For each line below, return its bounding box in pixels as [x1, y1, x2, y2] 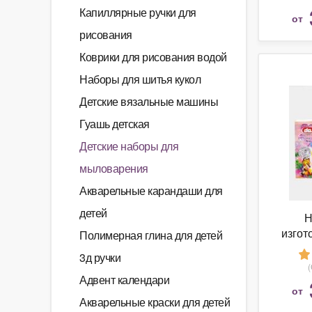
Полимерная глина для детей [79, 227, 222, 243]
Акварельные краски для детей [79, 294, 230, 310]
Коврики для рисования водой [79, 49, 227, 65]
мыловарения [79, 160, 148, 176]
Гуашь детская [79, 116, 150, 132]
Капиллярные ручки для [79, 4, 196, 20]
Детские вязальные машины [79, 93, 218, 109]
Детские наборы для [79, 138, 178, 154]
